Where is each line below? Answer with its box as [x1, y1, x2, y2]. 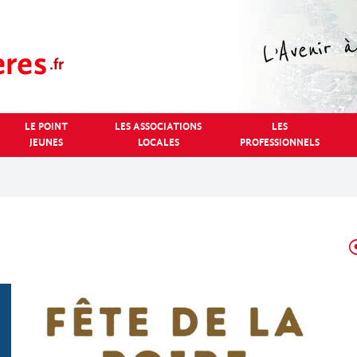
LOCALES [137, 136, 179, 148]
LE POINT [24, 120, 68, 132]
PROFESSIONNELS [239, 136, 320, 148]
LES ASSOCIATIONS [115, 120, 202, 132]
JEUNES [29, 136, 63, 148]
